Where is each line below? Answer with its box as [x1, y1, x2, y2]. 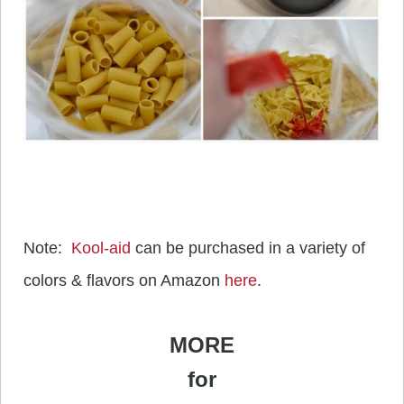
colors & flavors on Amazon [23, 271, 225, 289]
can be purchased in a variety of [131, 238, 365, 257]
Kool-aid [71, 238, 131, 257]
